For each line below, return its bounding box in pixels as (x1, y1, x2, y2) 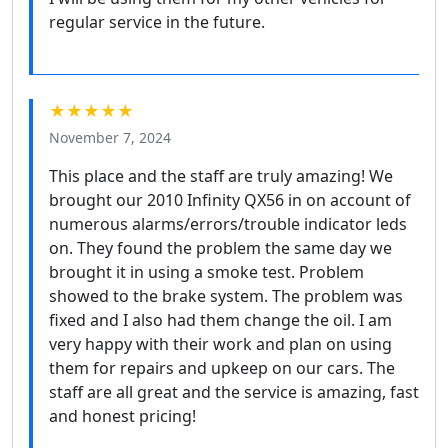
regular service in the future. (49, 11, 265, 34)
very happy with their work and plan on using (49, 333, 392, 356)
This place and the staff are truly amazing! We (49, 165, 393, 188)
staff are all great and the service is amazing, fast (49, 381, 419, 404)
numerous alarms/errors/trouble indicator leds (49, 213, 407, 236)
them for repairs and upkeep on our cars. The (49, 357, 395, 380)
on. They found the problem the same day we (49, 237, 392, 260)
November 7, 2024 (49, 128, 171, 148)
